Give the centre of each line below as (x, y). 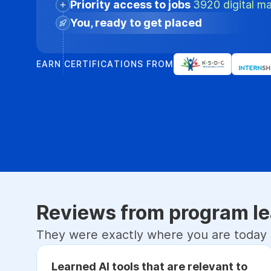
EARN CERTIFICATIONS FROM (105, 64)
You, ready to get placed (136, 23)
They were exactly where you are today (152, 235)
